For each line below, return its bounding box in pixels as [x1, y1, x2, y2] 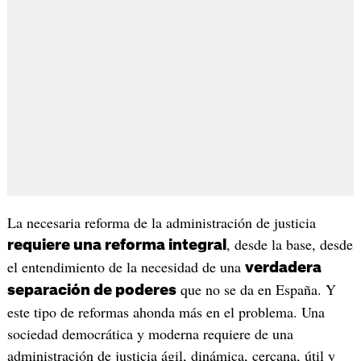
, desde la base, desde [226, 234, 353, 254]
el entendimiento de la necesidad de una [6, 256, 245, 276]
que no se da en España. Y [176, 279, 336, 299]
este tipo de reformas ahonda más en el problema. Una [6, 301, 325, 322]
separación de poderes [6, 282, 176, 297]
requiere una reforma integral [6, 237, 226, 252]
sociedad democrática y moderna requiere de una [6, 323, 293, 343]
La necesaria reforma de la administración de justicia [6, 212, 316, 232]
